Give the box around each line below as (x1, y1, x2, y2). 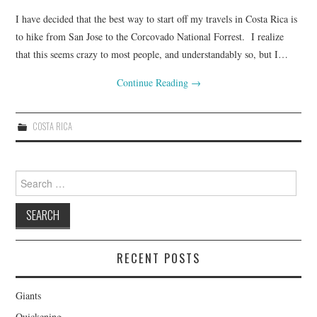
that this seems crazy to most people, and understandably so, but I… (16, 47, 289, 61)
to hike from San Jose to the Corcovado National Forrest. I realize (16, 30, 284, 43)
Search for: (16, 171, 60, 184)
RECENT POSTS (117, 249, 200, 267)
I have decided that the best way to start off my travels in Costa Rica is (16, 12, 298, 25)
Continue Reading (116, 76, 191, 89)
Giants (16, 289, 42, 302)
